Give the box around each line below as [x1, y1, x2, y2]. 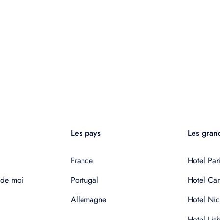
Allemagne [71, 194, 106, 205]
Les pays [71, 127, 101, 138]
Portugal [71, 174, 98, 186]
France [71, 155, 93, 166]
